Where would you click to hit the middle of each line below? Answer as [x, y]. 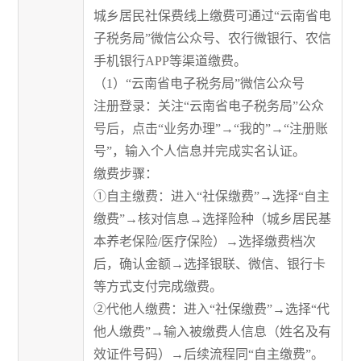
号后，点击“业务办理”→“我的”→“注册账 [211, 128]
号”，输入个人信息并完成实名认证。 [200, 151]
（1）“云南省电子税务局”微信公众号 [199, 83]
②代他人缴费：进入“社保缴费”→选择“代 [212, 309]
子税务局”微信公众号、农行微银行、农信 [213, 38]
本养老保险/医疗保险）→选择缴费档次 [205, 241]
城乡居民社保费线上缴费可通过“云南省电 [213, 15]
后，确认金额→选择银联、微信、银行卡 [210, 263]
